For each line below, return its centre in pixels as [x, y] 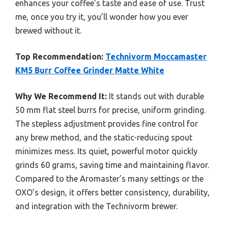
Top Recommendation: [59, 56]
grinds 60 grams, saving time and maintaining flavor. [112, 165]
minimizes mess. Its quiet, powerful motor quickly [106, 151]
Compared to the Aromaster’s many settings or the [109, 179]
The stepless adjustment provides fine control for [107, 124]
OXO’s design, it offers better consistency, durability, [112, 192]
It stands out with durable [155, 96]
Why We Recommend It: [61, 96]
